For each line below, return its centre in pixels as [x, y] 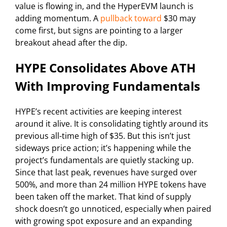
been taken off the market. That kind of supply [103, 197]
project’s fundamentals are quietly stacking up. [104, 160]
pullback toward [131, 18]
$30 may [179, 18]
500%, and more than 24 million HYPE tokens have [111, 185]
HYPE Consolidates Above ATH [105, 68]
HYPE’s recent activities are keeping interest [99, 112]
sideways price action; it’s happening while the [103, 148]
